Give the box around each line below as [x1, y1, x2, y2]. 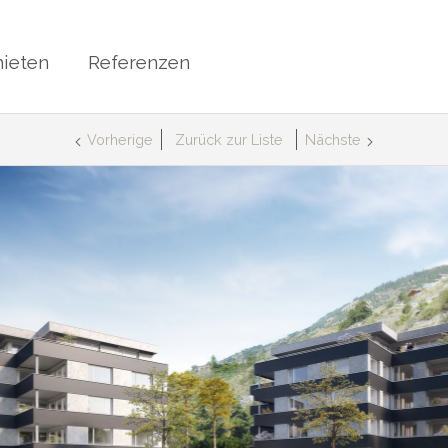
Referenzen [87, 50, 190, 73]
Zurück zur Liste [175, 131, 283, 149]
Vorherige [86, 131, 153, 149]
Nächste [305, 131, 362, 149]
